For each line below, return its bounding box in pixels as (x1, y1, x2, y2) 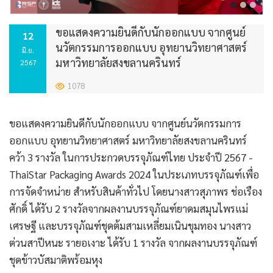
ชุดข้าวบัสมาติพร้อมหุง (9, 253, 102, 266)
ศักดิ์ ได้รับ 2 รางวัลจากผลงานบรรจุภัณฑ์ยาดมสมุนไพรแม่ (9, 202, 248, 215)
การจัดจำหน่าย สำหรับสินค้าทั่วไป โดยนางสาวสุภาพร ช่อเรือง (9, 185, 262, 198)
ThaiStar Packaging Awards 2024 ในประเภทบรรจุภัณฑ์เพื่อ (9, 168, 259, 181)
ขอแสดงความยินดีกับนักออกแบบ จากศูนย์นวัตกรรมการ (9, 116, 241, 130)
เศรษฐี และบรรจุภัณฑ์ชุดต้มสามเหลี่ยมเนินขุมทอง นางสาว (9, 219, 251, 232)
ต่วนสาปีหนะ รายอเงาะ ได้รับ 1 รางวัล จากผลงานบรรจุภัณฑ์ (9, 236, 257, 249)
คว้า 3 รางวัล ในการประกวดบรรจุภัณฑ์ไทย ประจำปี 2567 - (9, 151, 253, 164)
